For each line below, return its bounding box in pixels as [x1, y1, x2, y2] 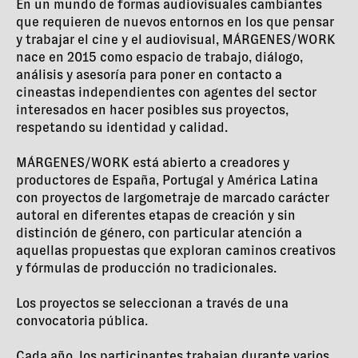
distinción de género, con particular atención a [16, 225, 302, 241]
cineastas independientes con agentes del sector [16, 85, 316, 101]
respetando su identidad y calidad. [16, 120, 228, 136]
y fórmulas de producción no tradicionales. [16, 261, 276, 276]
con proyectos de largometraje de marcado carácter [16, 190, 329, 206]
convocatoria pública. [16, 313, 148, 329]
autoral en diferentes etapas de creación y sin [16, 208, 296, 224]
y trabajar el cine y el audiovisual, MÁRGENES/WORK [16, 32, 336, 48]
